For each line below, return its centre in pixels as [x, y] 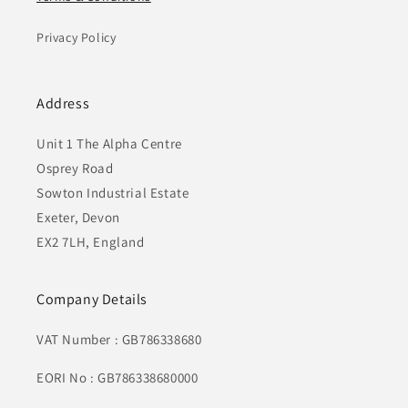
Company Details [92, 300]
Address [63, 104]
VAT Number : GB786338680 [119, 340]
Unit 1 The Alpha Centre [109, 144]
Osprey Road [75, 168]
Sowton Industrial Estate [113, 193]
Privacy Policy [76, 38]
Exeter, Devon [78, 218]
